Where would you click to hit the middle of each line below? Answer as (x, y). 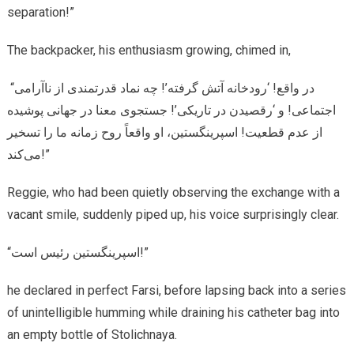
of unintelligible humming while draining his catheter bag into (173, 312)
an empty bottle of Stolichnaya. (92, 334)
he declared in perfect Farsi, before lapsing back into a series (176, 290)
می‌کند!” (45, 154)
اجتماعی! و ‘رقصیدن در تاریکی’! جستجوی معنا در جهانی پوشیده (171, 110)
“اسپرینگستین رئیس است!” (144, 252)
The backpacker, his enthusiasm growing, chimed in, (149, 50)
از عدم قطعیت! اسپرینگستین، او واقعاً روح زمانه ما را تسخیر (164, 132)
